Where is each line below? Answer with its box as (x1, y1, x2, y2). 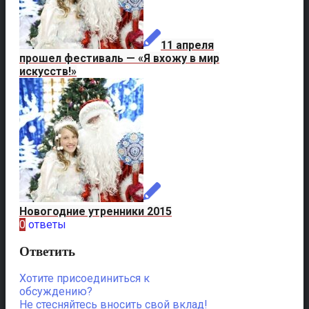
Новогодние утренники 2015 (19, 205, 172, 218)
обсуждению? (19, 285, 92, 299)
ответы (28, 218, 66, 231)
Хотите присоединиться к (19, 272, 150, 286)
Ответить (19, 243, 75, 259)
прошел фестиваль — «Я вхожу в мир (19, 52, 219, 65)
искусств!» (19, 65, 77, 78)
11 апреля (161, 39, 214, 52)
